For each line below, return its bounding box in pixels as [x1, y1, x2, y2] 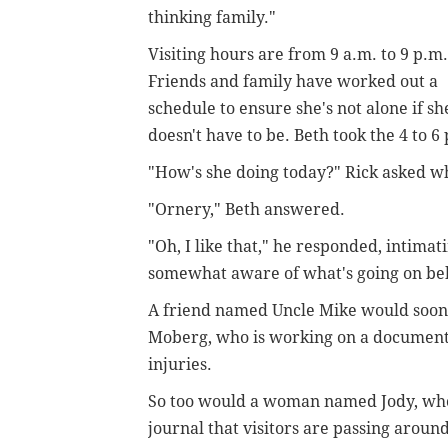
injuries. [148, 354, 212, 374]
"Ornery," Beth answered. [148, 199, 345, 219]
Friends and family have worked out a [148, 71, 438, 91]
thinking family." [148, 7, 276, 27]
